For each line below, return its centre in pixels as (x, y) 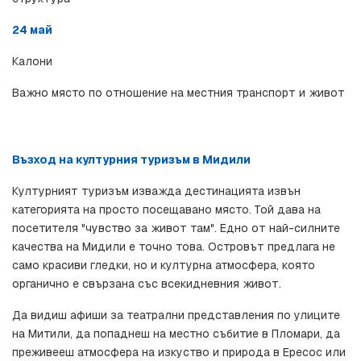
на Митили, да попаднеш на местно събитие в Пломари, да (176, 334)
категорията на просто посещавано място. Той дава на (166, 210)
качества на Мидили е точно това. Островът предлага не (174, 247)
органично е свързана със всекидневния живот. (147, 284)
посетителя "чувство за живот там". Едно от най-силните (176, 228)
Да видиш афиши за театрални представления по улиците (176, 315)
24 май (32, 30)
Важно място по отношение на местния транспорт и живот (178, 93)
